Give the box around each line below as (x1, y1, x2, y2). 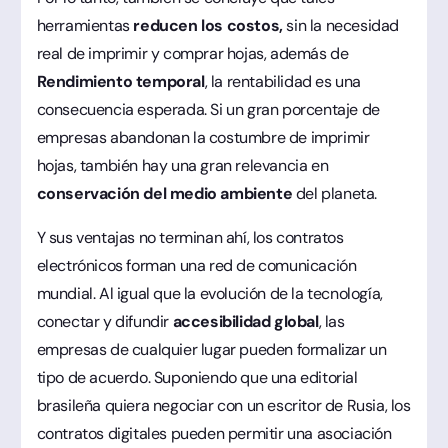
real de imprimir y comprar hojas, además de (36, 42, 349, 64)
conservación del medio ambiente (36, 182, 293, 204)
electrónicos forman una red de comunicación (36, 254, 357, 276)
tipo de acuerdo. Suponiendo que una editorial (36, 366, 358, 388)
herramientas (36, 14, 134, 36)
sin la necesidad (286, 14, 399, 36)
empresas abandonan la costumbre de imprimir (36, 126, 370, 148)
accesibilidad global (172, 310, 319, 332)
